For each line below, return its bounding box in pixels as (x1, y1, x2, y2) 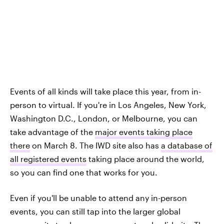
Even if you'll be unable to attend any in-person (10, 193, 187, 202)
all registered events (10, 154, 86, 163)
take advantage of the (10, 127, 95, 136)
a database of (161, 140, 212, 150)
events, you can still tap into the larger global (10, 206, 180, 216)
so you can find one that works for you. (10, 167, 157, 177)
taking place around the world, (86, 154, 204, 163)
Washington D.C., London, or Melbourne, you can (10, 113, 197, 123)
